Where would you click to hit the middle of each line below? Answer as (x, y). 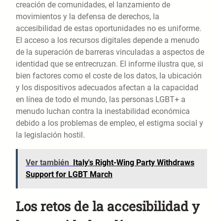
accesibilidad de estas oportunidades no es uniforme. (109, 29)
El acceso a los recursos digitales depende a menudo (108, 40)
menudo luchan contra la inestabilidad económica (103, 111)
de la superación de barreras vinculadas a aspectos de (110, 52)
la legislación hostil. (50, 135)
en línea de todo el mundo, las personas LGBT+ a (101, 100)
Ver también (47, 163)
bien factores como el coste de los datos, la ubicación (109, 76)
